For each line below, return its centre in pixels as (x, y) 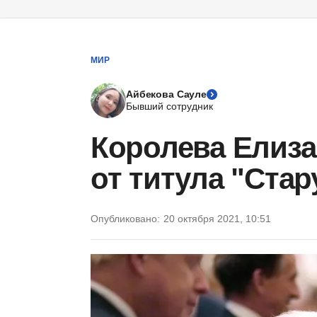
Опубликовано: (125, 219)
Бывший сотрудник (169, 106)
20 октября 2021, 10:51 (217, 219)
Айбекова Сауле (167, 94)
